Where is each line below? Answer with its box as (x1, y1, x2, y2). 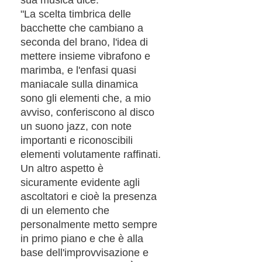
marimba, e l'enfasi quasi (20, 64, 136, 76)
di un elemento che (20, 204, 109, 216)
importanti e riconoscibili (20, 134, 133, 146)
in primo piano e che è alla (20, 232, 143, 244)
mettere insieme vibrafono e (20, 50, 150, 62)
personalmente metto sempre (20, 218, 157, 230)
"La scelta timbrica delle (20, 8, 131, 20)
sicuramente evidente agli (20, 176, 140, 188)
